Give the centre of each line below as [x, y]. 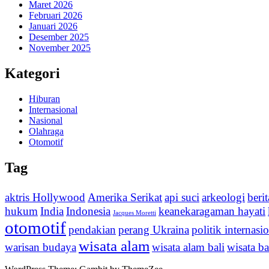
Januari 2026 [53, 26]
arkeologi [223, 197]
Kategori [32, 73]
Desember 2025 [59, 37]
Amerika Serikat [125, 197]
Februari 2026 [56, 16]
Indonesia [88, 211]
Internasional [53, 109]
